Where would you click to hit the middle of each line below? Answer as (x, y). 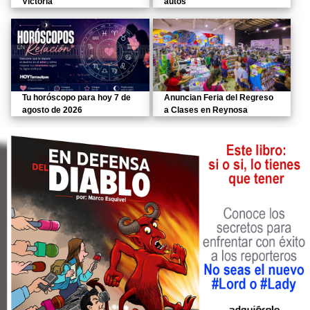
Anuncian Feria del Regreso (218, 97)
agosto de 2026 (52, 110)
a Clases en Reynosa (206, 110)
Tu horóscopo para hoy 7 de (76, 97)
